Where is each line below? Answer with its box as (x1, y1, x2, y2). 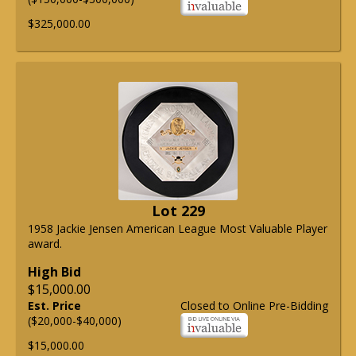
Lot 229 (151, 201, 205, 221)
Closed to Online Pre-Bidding (180, 298, 328, 314)
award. (28, 236, 62, 252)
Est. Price (28, 298, 81, 314)
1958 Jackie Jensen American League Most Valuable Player (28, 221, 327, 237)
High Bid (28, 263, 81, 281)
